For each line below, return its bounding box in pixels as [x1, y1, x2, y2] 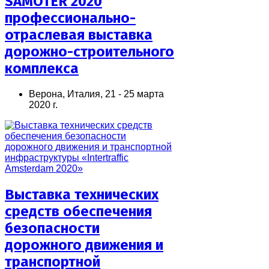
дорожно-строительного [5, 43, 174, 61]
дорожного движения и [5, 236, 163, 253]
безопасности [5, 219, 100, 237]
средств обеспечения [5, 202, 152, 220]
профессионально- [5, 10, 136, 27]
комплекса [5, 60, 79, 77]
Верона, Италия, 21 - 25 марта [29, 88, 164, 99]
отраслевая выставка [5, 26, 153, 44]
